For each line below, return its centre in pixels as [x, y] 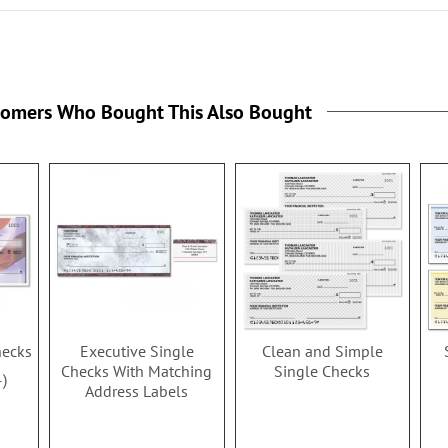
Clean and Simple [322, 351]
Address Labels [137, 391]
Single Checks [322, 371]
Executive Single [136, 351]
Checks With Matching [137, 371]
